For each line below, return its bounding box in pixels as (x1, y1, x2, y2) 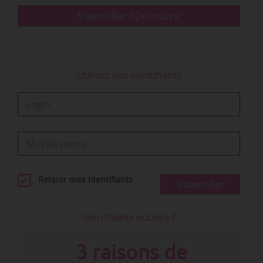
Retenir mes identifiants (38, 174, 133, 185)
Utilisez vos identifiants (76, 68, 181, 82)
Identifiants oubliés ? (82, 210, 176, 224)
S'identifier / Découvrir (77, 9, 181, 23)
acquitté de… (11, 8, 75, 22)
